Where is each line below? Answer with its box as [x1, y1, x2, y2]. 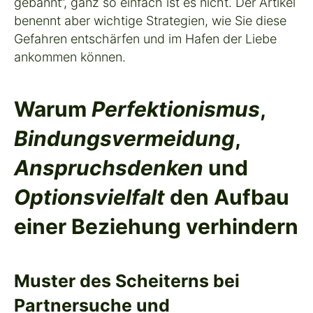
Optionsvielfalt [14, 184, 165, 210]
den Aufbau [165, 184, 289, 210]
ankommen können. [14, 49, 126, 64]
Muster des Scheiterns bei [14, 270, 240, 291]
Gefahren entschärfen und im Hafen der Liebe [14, 31, 277, 46]
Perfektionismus [92, 96, 260, 122]
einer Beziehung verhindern [14, 213, 298, 239]
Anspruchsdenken [14, 154, 203, 180]
